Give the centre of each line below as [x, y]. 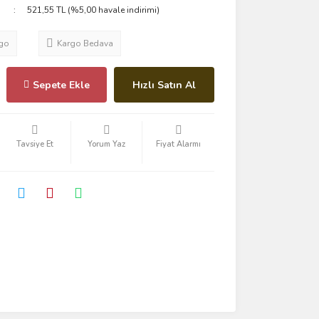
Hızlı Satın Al [164, 85]
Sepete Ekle [61, 85]
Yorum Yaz [107, 144]
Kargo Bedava [85, 43]
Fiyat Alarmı [179, 144]
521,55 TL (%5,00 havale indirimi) [94, 10]
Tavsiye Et [35, 144]
